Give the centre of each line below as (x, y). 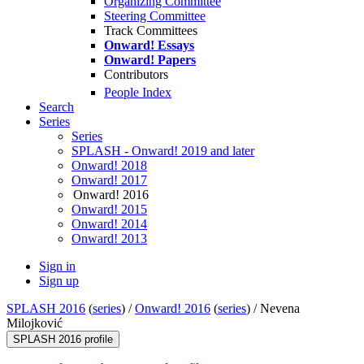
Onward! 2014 (109, 224)
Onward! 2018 (109, 166)
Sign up (59, 281)
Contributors (136, 74)
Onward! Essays (149, 45)
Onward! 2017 (109, 180)
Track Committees (151, 30)
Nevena (280, 309)
